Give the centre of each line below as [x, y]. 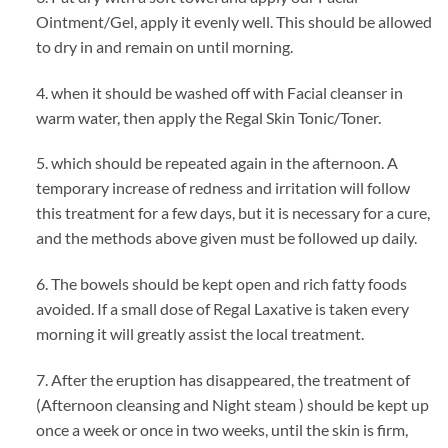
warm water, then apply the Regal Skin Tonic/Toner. [208, 117]
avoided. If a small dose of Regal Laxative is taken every [222, 309]
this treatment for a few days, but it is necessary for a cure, [232, 213]
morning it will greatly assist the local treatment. [199, 334]
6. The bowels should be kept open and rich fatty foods [221, 284]
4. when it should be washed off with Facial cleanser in [219, 92]
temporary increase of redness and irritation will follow [222, 188]
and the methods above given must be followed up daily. [226, 238]
